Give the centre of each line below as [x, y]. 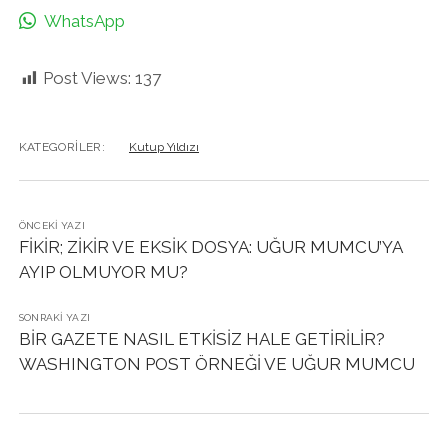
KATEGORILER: [61, 147]
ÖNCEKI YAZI [51, 225]
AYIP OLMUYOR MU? [103, 272]
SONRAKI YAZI [54, 317]
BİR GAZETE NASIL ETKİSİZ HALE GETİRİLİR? [201, 339]
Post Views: [86, 78]
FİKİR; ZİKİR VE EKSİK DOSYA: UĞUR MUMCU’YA [210, 247]
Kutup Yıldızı [163, 147]
